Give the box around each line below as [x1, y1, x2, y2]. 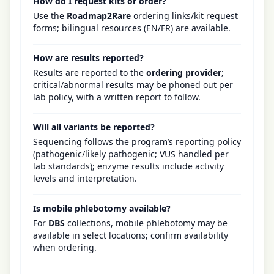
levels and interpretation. [33, 172, 137, 184]
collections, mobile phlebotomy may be [65, 217, 228, 229]
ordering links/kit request [131, 10, 238, 21]
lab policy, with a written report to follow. [33, 91, 201, 103]
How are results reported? [33, 52, 144, 64]
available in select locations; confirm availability [33, 229, 228, 241]
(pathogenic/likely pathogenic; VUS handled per [33, 148, 229, 160]
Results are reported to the [33, 67, 146, 78]
